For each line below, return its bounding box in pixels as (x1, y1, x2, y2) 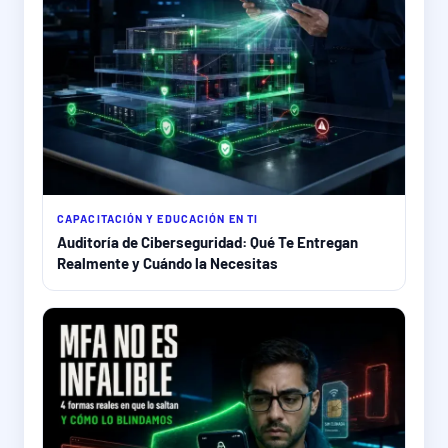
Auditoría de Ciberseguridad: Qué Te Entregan (57, 233, 358, 252)
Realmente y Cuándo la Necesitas (57, 254, 278, 273)
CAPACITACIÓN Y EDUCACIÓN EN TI (57, 212, 258, 226)
